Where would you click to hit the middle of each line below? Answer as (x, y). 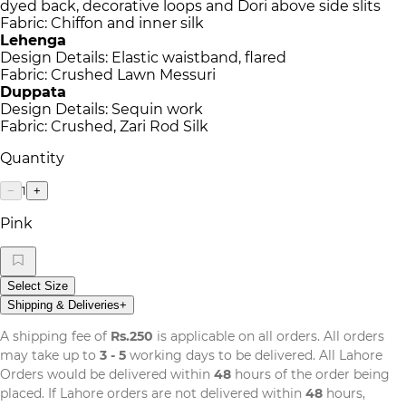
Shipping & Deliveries (63, 304)
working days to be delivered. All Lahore (254, 355)
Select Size (38, 285)
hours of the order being (310, 374)
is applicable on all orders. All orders (269, 336)
